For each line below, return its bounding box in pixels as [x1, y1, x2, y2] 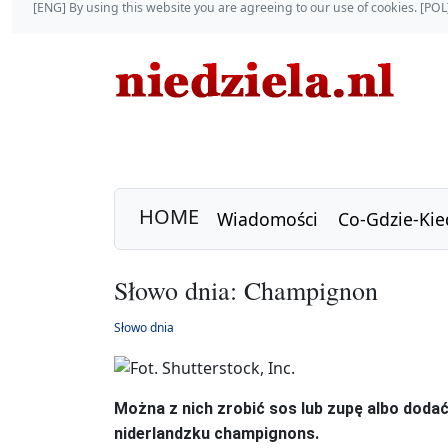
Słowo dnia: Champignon [114, 273, 378, 307]
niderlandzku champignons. [114, 423, 319, 443]
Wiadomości [217, 206, 318, 231]
